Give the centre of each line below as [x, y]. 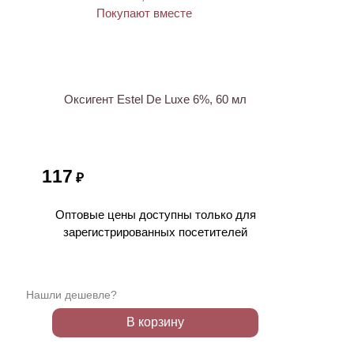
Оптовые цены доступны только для [155, 215]
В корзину [155, 322]
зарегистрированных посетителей [155, 232]
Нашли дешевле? [72, 295]
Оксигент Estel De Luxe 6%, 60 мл [155, 99]
